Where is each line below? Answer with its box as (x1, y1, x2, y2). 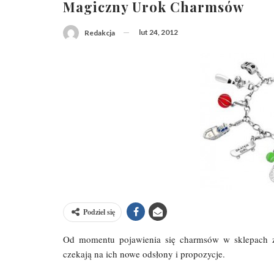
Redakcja (84, 28, 115, 37)
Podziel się (83, 206, 115, 217)
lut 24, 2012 (139, 28, 178, 37)
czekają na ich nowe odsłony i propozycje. (63, 247, 225, 260)
